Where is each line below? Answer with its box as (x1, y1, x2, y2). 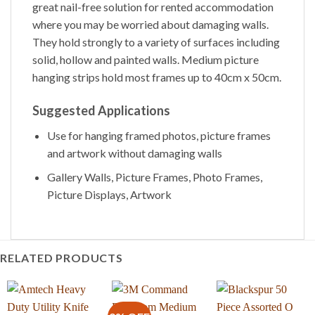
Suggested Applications (32, 102, 170, 118)
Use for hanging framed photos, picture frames (46, 128, 271, 142)
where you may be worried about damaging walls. (32, 17, 269, 31)
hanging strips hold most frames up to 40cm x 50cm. (32, 70, 281, 84)
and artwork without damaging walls (46, 146, 222, 160)
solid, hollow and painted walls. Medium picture (32, 52, 259, 66)
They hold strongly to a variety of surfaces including (32, 34, 280, 49)
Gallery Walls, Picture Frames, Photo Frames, (46, 170, 262, 184)
